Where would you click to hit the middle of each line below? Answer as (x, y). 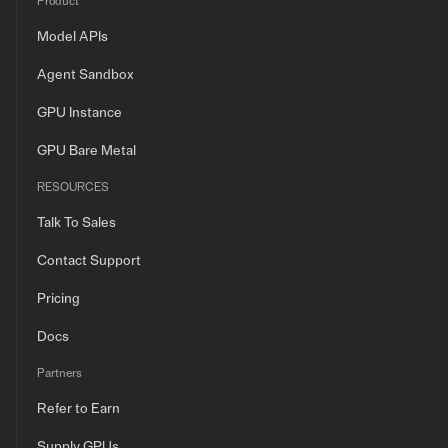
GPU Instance (79, 113)
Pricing (58, 299)
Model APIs (72, 37)
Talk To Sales (76, 223)
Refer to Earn (78, 409)
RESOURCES (73, 187)
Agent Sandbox (85, 75)
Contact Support (89, 261)
